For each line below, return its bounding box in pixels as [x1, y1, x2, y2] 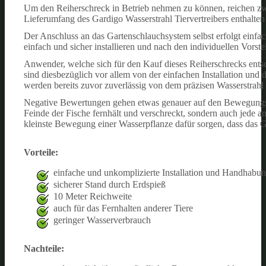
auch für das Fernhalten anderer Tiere [53, 202, 193, 213]
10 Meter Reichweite [53, 191, 132, 201]
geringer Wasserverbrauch [53, 214, 151, 225]
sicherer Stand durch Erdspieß [53, 179, 166, 189]
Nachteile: [24, 243, 64, 254]
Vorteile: [24, 147, 58, 157]
